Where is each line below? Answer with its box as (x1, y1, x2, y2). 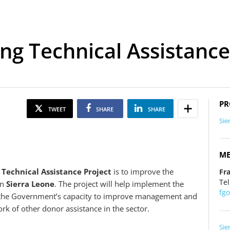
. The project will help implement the (54, 179, 184, 189)
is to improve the (113, 166, 174, 177)
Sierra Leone (4, 179, 54, 189)
